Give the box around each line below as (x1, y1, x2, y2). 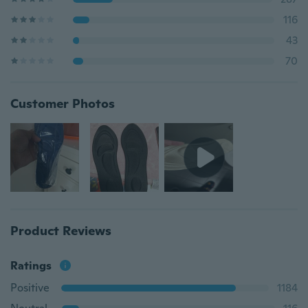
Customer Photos (10, 96, 115, 111)
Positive (10, 280, 49, 295)
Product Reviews (10, 223, 111, 239)
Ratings (10, 258, 52, 273)
